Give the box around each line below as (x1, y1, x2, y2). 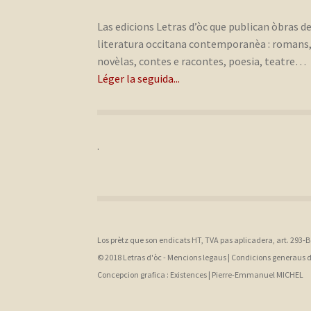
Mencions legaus (167, 252, 227, 263)
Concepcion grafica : (97, 269, 171, 280)
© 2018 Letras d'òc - (97, 252, 168, 263)
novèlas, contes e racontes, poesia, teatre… (97, 54, 307, 69)
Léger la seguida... (97, 72, 180, 86)
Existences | (170, 269, 212, 280)
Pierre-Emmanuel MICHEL (212, 269, 304, 280)
